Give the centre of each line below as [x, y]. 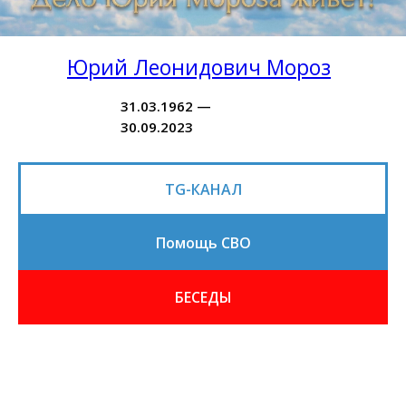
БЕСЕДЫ [203, 297]
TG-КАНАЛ [203, 189]
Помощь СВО [203, 243]
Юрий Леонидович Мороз [199, 67]
